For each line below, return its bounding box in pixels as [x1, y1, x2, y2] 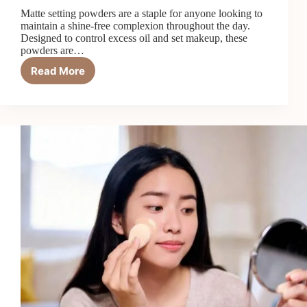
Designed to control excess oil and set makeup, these [21, 32, 247, 45]
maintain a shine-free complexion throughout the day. [21, 20, 250, 32]
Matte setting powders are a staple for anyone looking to [21, 8, 262, 20]
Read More [31, 64, 85, 77]
